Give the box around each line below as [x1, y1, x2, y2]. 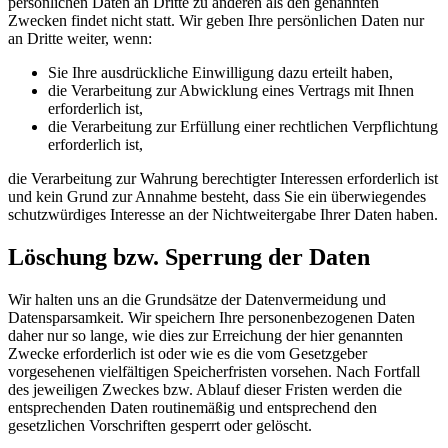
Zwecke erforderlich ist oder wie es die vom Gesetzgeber [8, 345, 367, 362]
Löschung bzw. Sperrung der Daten [8, 244, 370, 271]
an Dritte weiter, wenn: [8, 30, 152, 48]
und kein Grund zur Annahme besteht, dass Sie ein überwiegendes [8, 188, 426, 206]
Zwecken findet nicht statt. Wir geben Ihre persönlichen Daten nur [8, 12, 424, 30]
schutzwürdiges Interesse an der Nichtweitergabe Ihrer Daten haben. [8, 206, 438, 224]
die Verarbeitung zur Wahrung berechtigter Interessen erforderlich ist [8, 170, 438, 188]
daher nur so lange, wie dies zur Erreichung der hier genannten [8, 327, 403, 344]
